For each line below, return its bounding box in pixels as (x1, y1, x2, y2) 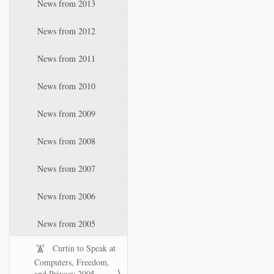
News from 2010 (35, 80, 95, 92)
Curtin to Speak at (50, 242, 116, 254)
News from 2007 (35, 163, 95, 174)
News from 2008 (35, 135, 95, 147)
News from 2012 (35, 25, 95, 37)
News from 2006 (35, 190, 95, 202)
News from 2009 (35, 108, 95, 119)
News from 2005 (35, 218, 95, 229)
